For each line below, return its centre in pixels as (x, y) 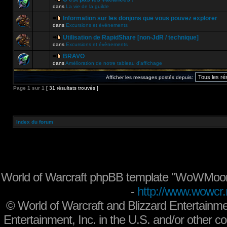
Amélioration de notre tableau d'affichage (114, 63)
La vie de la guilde (87, 6)
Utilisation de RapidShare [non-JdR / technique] (131, 37)
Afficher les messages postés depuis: (149, 77)
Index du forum (35, 122)
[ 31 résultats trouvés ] (71, 88)
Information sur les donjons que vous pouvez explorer (140, 18)
